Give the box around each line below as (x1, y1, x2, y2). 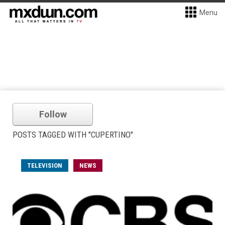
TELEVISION (27, 162, 62, 169)
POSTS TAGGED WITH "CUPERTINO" (13, 130, 133, 140)
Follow (39, 109, 67, 120)
